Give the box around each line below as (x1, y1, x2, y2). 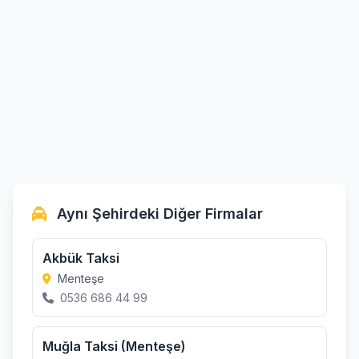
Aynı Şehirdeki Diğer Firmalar (53, 205, 263, 222)
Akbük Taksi (42, 250, 119, 266)
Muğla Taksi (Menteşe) (42, 338, 186, 354)
